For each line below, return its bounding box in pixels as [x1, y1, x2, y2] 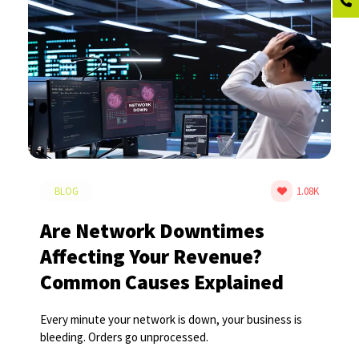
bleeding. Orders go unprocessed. [40, 329, 208, 345]
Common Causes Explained [40, 268, 284, 295]
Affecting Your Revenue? [40, 243, 262, 269]
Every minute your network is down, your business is [40, 311, 302, 327]
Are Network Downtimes [40, 217, 264, 244]
